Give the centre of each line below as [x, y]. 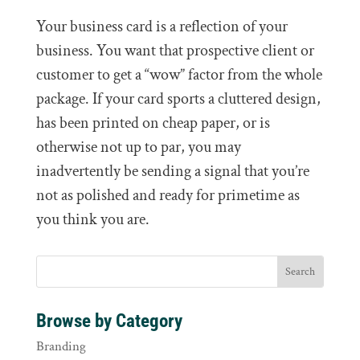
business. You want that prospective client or [175, 51]
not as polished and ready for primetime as [168, 195]
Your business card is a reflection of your [162, 27]
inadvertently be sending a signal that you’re [172, 171]
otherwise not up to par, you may [138, 147]
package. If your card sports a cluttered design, [178, 99]
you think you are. [92, 219]
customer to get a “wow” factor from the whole [179, 75]
